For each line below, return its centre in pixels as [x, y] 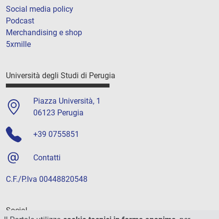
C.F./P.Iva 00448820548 [47, 179]
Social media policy [40, 9]
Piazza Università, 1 [67, 101]
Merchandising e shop [44, 33]
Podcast [20, 21]
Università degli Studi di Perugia [61, 76]
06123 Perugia [58, 112]
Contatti [47, 157]
